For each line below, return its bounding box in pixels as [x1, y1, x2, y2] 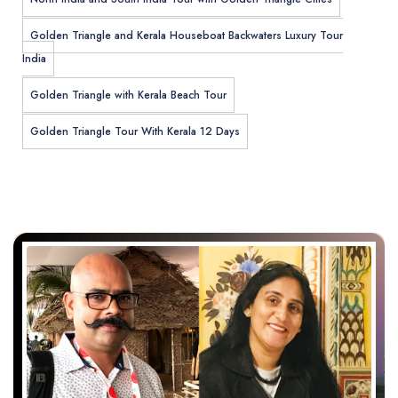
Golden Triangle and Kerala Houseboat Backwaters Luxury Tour [30, 28, 343, 44]
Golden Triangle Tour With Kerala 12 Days [30, 123, 240, 140]
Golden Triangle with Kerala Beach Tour [30, 87, 227, 104]
